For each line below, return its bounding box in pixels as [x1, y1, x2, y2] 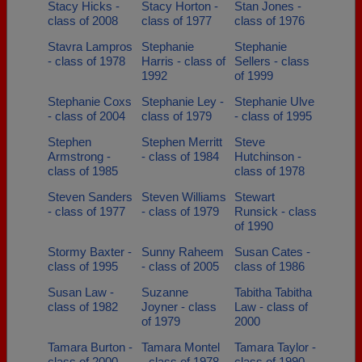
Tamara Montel [141, 340, 220, 354]
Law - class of [234, 300, 308, 314]
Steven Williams [141, 190, 226, 204]
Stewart [234, 190, 275, 204]
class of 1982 [48, 300, 118, 314]
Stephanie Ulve [234, 95, 314, 108]
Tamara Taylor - [234, 340, 316, 354]
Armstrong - [48, 149, 111, 163]
